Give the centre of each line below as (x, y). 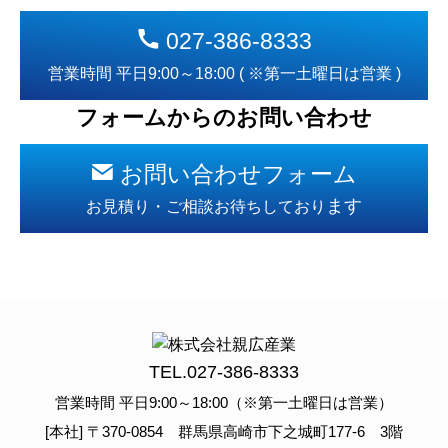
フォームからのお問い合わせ (224, 118)
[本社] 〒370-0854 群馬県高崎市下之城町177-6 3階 (224, 432)
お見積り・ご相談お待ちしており (206, 206)
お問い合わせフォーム (235, 174)
